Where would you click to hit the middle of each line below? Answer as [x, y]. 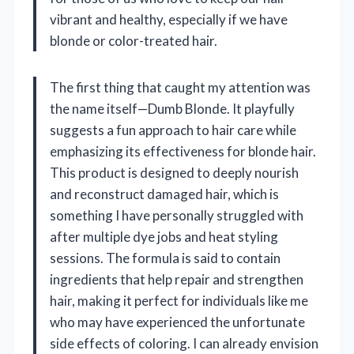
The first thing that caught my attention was [180, 88]
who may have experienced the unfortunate [177, 322]
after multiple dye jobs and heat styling [164, 237]
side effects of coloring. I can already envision [184, 344]
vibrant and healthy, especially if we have [169, 20]
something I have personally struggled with [177, 216]
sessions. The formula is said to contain [165, 258]
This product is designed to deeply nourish [174, 173]
